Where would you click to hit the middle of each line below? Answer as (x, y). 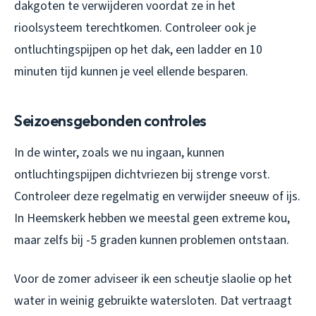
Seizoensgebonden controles (110, 121)
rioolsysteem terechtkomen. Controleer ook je (135, 28)
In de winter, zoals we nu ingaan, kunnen (119, 153)
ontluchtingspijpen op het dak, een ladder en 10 (138, 50)
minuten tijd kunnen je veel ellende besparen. (131, 72)
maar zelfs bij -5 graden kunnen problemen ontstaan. (152, 241)
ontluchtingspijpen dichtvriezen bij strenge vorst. (142, 175)
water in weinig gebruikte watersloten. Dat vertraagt (153, 301)
